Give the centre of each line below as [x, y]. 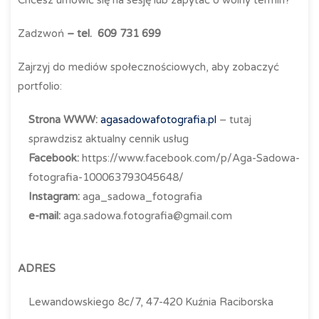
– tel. [79, 33]
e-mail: [45, 216]
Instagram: [54, 197]
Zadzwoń [41, 33]
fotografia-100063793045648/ [106, 177]
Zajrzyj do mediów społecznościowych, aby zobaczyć [148, 67]
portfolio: [40, 86]
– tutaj [234, 120]
